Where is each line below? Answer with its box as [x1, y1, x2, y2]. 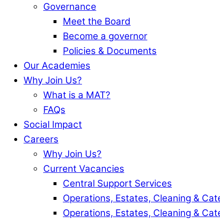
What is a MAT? [43, 89, 110, 101]
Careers [24, 133, 58, 145]
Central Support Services [63, 177, 172, 189]
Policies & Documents [63, 45, 157, 56]
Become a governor [63, 30, 147, 42]
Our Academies [24, 59, 90, 71]
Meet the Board [63, 15, 131, 27]
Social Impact [24, 118, 82, 130]
